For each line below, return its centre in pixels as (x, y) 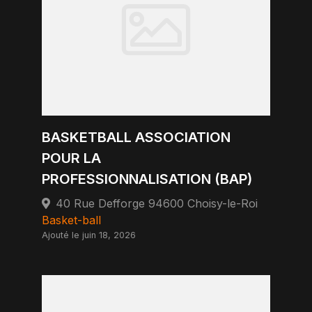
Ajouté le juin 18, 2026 (89, 235)
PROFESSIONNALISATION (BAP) (147, 179)
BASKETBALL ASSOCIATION (136, 137)
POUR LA (71, 158)
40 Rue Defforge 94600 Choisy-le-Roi (157, 203)
